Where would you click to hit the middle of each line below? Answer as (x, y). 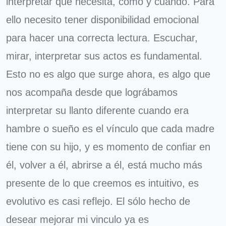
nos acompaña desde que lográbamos (92, 92)
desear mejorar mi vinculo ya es (77, 219)
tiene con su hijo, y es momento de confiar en (108, 147)
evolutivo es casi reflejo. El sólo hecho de (98, 201)
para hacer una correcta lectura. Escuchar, (102, 38)
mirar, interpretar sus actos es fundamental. (104, 56)
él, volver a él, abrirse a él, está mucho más (104, 165)
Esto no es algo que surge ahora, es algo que (108, 74)
